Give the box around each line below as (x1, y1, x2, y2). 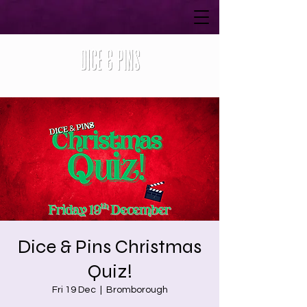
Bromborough (106, 285, 168, 295)
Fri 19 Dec (51, 285, 96, 295)
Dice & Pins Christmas (18, 235, 201, 258)
